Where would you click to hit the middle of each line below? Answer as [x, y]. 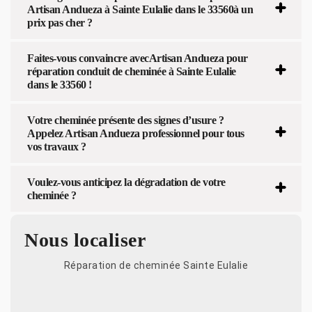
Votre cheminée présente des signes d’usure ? [125, 120]
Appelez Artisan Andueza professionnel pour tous [136, 133]
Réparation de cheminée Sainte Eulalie [156, 265]
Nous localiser [85, 240]
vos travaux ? [57, 146]
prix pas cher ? [60, 22]
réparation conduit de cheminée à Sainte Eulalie [132, 71]
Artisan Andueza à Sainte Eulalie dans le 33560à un [140, 9]
